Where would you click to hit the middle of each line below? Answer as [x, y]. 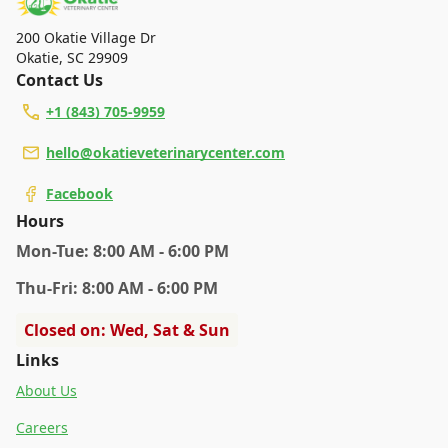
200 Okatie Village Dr [86, 38]
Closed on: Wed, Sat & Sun [127, 330]
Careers [42, 428]
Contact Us [59, 80]
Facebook [79, 194]
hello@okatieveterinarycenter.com [165, 153]
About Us [46, 391]
